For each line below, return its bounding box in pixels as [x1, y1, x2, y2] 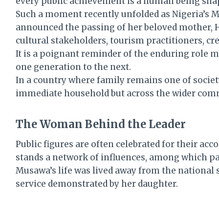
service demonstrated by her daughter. [16, 178, 178, 190]
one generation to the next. [16, 62, 131, 73]
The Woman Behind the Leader [16, 117, 186, 131]
